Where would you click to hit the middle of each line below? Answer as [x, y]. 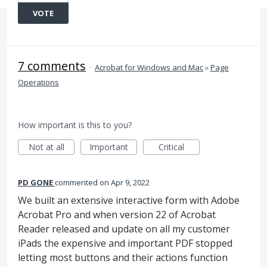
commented [77, 182]
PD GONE [35, 182]
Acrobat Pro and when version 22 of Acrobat [117, 215]
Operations [38, 82]
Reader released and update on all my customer [124, 229]
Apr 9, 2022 [130, 182]
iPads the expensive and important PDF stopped [125, 243]
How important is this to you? [75, 125]
